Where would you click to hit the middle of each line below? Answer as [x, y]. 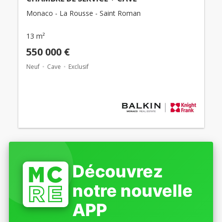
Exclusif [78, 66]
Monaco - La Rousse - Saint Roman [83, 13]
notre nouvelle [133, 190]
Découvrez [118, 171]
